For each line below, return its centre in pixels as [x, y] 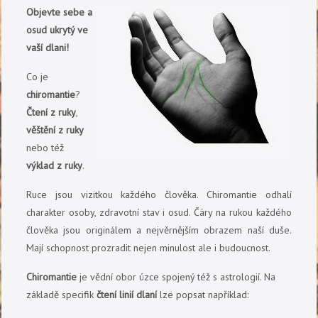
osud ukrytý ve [57, 29]
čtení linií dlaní [127, 294]
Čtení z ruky [51, 112]
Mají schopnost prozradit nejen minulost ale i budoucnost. [149, 247]
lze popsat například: [203, 294]
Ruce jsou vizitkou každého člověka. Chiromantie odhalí [159, 194]
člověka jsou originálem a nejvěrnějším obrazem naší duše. [159, 230]
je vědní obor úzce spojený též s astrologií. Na [176, 276]
